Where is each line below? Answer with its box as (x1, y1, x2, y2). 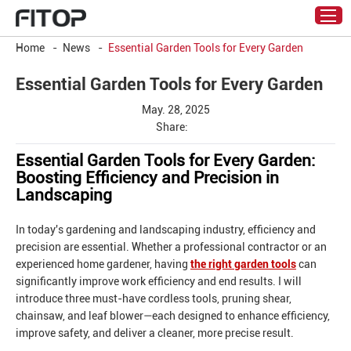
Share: (155, 121, 188, 134)
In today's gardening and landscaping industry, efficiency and (16, 223, 316, 237)
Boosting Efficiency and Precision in (16, 168, 279, 188)
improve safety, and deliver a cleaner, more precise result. (16, 327, 294, 340)
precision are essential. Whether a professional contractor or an (16, 241, 327, 254)
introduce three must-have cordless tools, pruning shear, (16, 292, 291, 306)
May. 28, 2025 (141, 103, 210, 117)
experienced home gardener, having (16, 258, 190, 271)
